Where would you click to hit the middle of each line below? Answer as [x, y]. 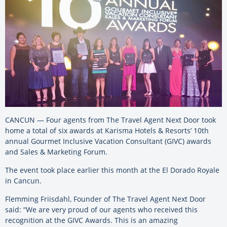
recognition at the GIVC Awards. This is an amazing [91, 220]
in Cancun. [23, 181]
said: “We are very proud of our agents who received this [101, 210]
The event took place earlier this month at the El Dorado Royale [112, 170]
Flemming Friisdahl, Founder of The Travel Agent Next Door [105, 199]
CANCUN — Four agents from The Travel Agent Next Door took [110, 120]
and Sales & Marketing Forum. [56, 152]
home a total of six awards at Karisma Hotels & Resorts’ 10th [107, 131]
